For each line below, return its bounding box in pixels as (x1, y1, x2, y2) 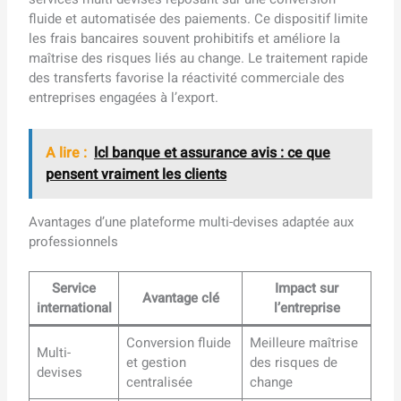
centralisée (125, 372, 192, 393)
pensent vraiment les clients (46, 163, 227, 185)
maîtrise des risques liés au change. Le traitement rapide (29, 47, 369, 68)
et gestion (125, 353, 186, 373)
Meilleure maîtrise (249, 333, 358, 354)
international (36, 298, 112, 319)
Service (52, 278, 97, 299)
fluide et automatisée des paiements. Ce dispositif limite (29, 8, 369, 29)
